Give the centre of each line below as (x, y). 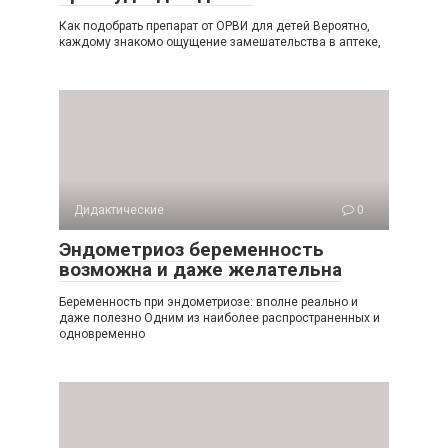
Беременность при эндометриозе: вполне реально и (208, 302)
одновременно (102, 334)
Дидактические (119, 210)
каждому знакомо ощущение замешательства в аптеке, (220, 42)
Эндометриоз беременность (191, 250)
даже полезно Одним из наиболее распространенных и (219, 318)
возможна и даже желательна (200, 270)
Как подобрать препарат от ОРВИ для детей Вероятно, (214, 26)
